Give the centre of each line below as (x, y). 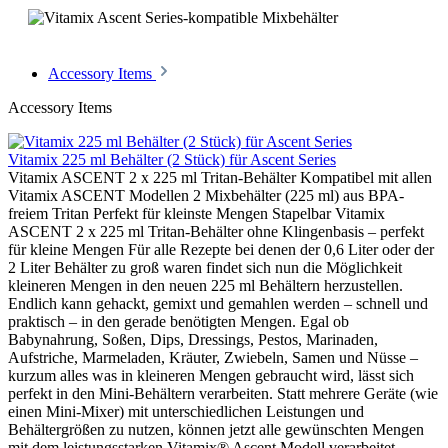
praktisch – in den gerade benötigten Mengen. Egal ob (178, 321)
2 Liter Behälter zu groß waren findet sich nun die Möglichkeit (205, 267)
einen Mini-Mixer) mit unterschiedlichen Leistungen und (186, 411)
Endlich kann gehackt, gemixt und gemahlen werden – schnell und (218, 303)
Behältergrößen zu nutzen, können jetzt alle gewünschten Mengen (216, 429)
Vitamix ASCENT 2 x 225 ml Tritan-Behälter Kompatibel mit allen (220, 177)
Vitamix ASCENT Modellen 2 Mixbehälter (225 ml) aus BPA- (206, 195)
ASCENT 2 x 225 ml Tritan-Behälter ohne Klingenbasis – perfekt (216, 231)
